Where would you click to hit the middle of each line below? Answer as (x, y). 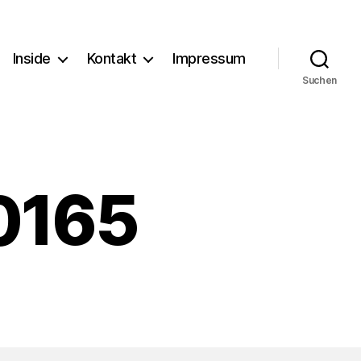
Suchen (320, 80)
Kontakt (112, 59)
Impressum (209, 59)
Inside (31, 59)
